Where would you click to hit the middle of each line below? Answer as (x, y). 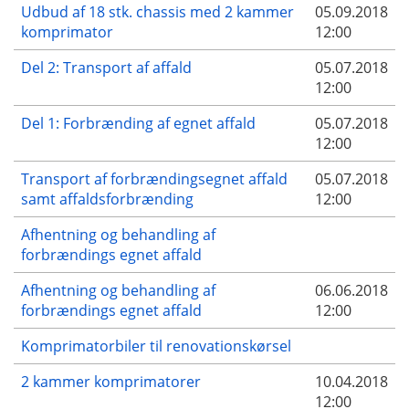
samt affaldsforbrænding (107, 199)
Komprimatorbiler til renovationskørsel (156, 346)
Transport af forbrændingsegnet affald (154, 178)
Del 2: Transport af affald (106, 67)
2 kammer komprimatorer (111, 381)
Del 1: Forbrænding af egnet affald (138, 123)
